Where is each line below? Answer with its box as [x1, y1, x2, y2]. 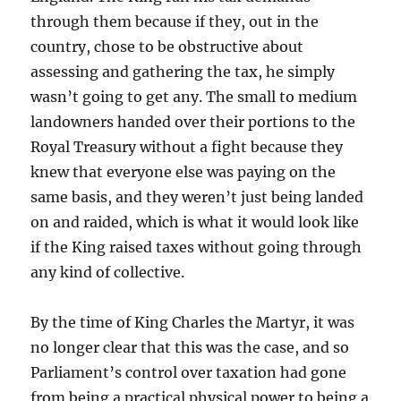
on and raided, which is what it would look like [30, 213, 360, 231]
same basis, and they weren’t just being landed [30, 188, 364, 206]
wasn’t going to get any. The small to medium [30, 88, 358, 106]
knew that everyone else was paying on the [30, 163, 337, 181]
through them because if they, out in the [30, 13, 320, 30]
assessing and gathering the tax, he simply [30, 63, 336, 81]
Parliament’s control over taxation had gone [30, 363, 347, 381]
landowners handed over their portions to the [30, 113, 356, 131]
